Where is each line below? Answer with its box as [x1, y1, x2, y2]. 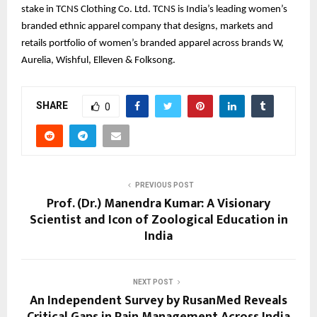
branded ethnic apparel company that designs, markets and [21, 21, 273, 32]
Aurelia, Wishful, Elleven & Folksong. [21, 54, 175, 66]
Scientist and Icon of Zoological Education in [29, 209, 288, 231]
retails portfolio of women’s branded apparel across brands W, [21, 38, 284, 49]
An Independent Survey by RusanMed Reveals [30, 289, 287, 311]
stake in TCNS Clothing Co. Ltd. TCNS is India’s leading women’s [21, 4, 287, 15]
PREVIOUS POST [134, 180, 194, 189]
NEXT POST [132, 277, 173, 286]
